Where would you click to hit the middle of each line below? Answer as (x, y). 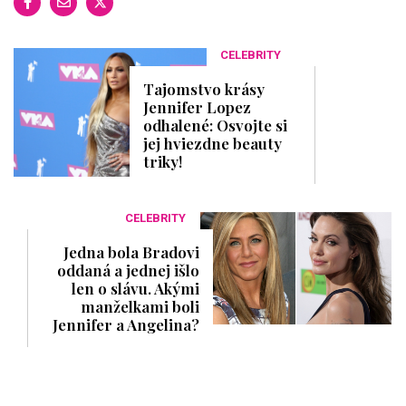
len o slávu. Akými (135, 288)
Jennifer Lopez (198, 106)
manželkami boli (140, 306)
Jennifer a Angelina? (126, 324)
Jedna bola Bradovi (131, 251)
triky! (163, 161)
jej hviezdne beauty (213, 143)
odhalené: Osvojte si (216, 125)
